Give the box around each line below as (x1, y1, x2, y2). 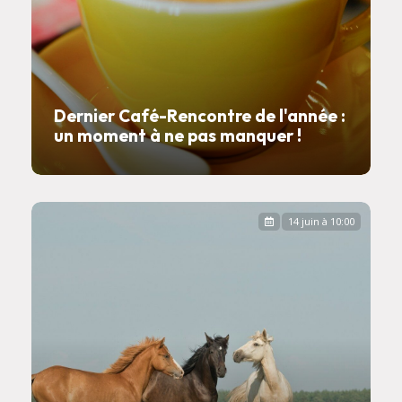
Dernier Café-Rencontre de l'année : (54, 105, 345, 127)
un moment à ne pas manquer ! (54, 125, 301, 146)
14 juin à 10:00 (288, 214, 354, 228)
